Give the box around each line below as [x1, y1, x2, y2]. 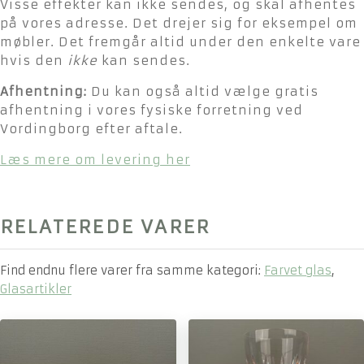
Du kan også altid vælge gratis [87, 83, 318, 99]
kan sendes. [97, 52, 190, 68]
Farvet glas [264, 262, 331, 278]
